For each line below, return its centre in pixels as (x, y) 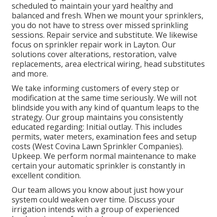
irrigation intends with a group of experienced (95, 209)
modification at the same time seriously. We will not (104, 98)
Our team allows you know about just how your (98, 190)
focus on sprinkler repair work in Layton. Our (94, 45)
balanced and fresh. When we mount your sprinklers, (108, 16)
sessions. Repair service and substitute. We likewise (105, 35)
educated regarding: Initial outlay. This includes (97, 127)
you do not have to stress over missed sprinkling (100, 25)
